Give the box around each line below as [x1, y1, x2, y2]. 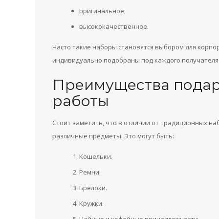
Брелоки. [79, 183, 107, 192]
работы [52, 92, 109, 110]
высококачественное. [79, 22, 149, 31]
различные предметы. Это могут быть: [52, 131, 174, 140]
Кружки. [79, 199, 104, 208]
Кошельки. [79, 152, 112, 161]
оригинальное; [79, 6, 126, 15]
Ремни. [79, 168, 101, 176]
